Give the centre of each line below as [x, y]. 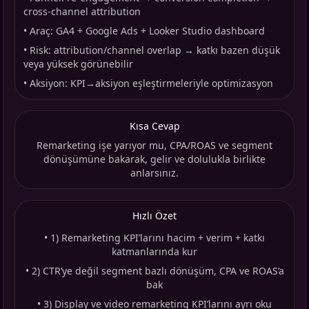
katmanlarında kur [154, 252]
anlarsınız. [154, 173]
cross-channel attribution [82, 12]
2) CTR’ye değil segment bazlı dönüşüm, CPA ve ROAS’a [158, 271]
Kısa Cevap [154, 126]
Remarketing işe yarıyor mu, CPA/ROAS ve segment [154, 146]
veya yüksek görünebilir [78, 64]
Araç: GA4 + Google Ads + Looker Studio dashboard [147, 31]
